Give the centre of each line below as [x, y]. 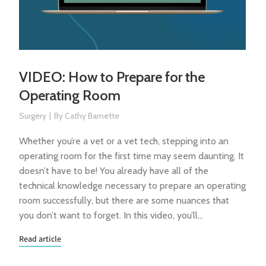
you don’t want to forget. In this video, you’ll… [111, 215]
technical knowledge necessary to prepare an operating [133, 186]
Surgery [33, 116]
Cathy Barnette [92, 116]
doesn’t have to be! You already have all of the [114, 171]
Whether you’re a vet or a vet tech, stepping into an [124, 141]
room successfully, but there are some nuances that [124, 200]
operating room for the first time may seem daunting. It [132, 156]
